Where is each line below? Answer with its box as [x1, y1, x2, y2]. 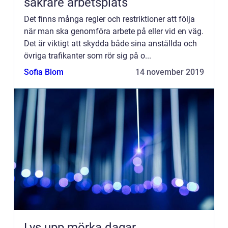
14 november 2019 [135, 67, 204, 77]
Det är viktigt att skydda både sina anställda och [24, 39, 197, 48]
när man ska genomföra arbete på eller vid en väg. [24, 26, 204, 36]
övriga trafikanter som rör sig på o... [24, 51, 151, 61]
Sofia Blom [24, 67, 64, 77]
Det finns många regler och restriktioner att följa [24, 14, 195, 24]
